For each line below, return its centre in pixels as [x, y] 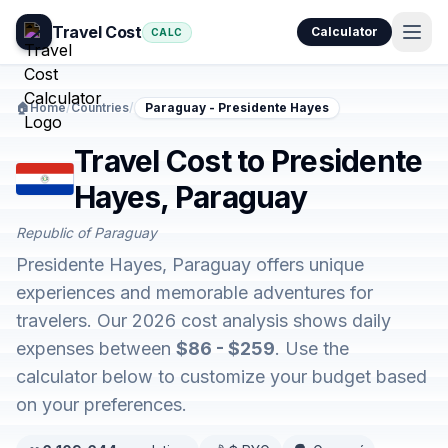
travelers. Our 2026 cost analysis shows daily [203, 320]
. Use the [312, 348]
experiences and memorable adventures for [194, 292]
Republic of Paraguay [86, 232]
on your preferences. [101, 404]
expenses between [96, 348]
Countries [100, 107]
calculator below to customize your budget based [221, 376]
